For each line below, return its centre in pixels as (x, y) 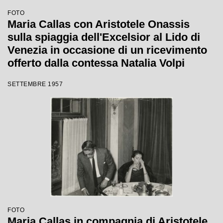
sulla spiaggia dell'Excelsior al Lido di (104, 37)
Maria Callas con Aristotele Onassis (99, 24)
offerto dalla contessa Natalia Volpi (96, 63)
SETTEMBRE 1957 (35, 84)
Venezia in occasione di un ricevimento (107, 50)
